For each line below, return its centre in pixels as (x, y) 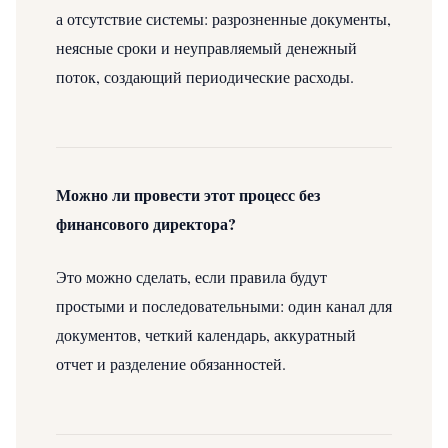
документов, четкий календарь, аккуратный (206, 334)
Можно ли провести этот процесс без (188, 194)
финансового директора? (146, 223)
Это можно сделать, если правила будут (191, 276)
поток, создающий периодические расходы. (205, 76)
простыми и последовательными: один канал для (224, 305)
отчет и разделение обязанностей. (171, 363)
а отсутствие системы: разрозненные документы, (223, 18)
